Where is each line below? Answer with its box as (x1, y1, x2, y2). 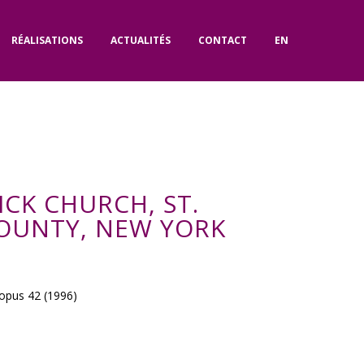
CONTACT (198, 33, 247, 47)
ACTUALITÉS (110, 33, 171, 47)
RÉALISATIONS (11, 33, 83, 47)
